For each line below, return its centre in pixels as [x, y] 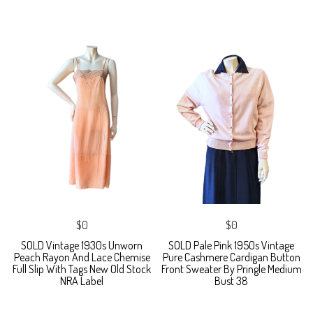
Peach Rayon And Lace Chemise [82, 257]
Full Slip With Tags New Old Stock [82, 269]
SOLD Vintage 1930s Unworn [82, 245]
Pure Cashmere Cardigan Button [231, 257]
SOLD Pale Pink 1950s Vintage [231, 245]
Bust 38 [231, 281]
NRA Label [82, 281]
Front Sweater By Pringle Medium [231, 269]
